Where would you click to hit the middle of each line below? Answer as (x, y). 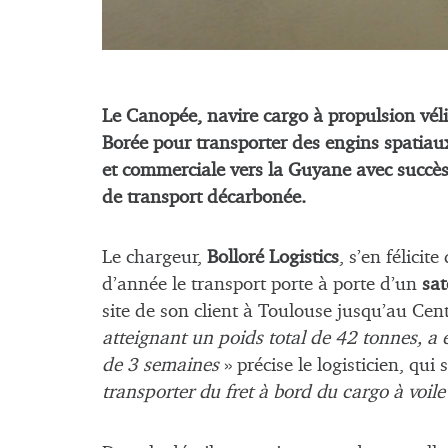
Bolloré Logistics (273, 258)
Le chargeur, (154, 258)
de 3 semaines (163, 366)
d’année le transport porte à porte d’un (262, 285)
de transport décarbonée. (204, 197)
